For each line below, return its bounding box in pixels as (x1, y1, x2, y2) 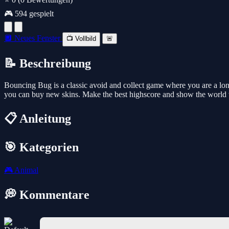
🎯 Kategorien (4, 140, 79, 154)
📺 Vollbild (66, 34, 96, 42)
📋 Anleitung (4, 111, 71, 125)
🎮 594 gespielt (4, 9, 54, 18)
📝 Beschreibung (4, 56, 91, 70)
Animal (13, 166, 38, 175)
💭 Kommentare (4, 188, 89, 202)
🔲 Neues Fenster (4, 33, 62, 42)
